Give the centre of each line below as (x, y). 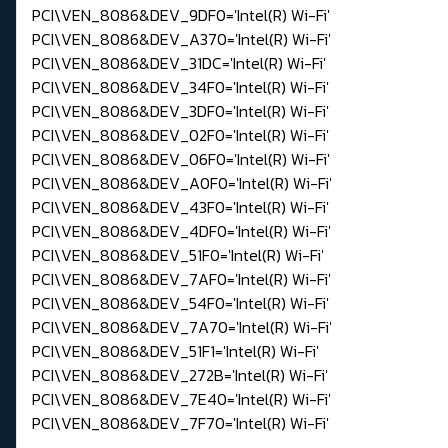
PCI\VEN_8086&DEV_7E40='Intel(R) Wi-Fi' (181, 399)
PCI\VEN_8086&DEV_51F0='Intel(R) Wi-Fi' (178, 255)
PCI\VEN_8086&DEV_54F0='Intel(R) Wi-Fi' (180, 303)
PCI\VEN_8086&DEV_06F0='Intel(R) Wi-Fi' (181, 159)
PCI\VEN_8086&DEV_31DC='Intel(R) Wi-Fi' (179, 63)
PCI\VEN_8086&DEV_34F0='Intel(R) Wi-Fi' (180, 87)
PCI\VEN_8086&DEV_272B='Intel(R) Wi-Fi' (180, 375)
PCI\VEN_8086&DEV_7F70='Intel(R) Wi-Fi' (180, 423)
